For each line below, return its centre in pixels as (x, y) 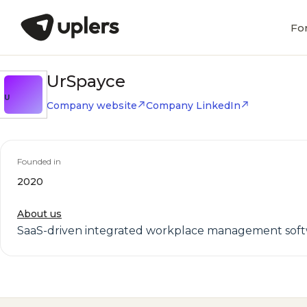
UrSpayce (86, 81)
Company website (92, 106)
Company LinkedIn (193, 106)
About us (39, 214)
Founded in (39, 161)
